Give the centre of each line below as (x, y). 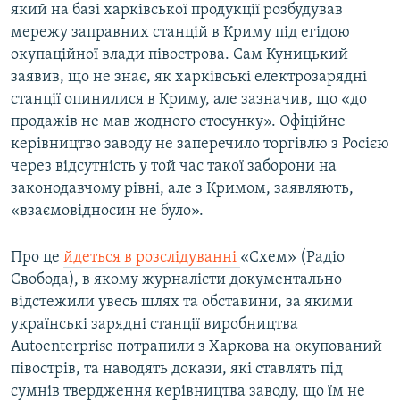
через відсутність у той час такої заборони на (174, 167)
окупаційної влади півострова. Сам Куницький (179, 55)
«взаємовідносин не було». (107, 212)
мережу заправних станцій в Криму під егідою (180, 33)
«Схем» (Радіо (292, 258)
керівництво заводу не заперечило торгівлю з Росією (200, 145)
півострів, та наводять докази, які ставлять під (177, 370)
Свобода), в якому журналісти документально (176, 280)
